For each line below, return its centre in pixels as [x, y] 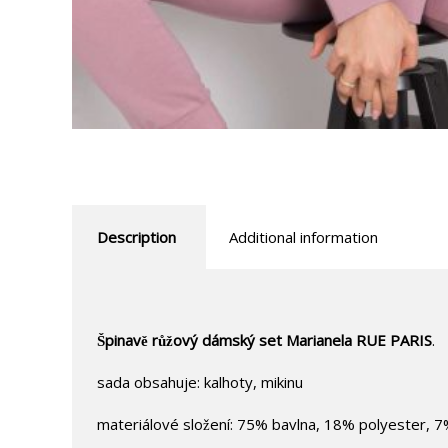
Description [136, 237]
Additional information [303, 237]
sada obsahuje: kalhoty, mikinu [200, 382]
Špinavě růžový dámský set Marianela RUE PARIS [264, 340]
